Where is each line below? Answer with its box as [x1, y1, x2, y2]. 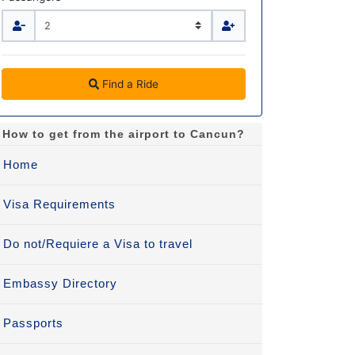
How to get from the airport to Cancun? [2, 128, 245, 141]
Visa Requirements [3, 197, 116, 212]
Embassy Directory [3, 277, 117, 291]
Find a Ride [102, 78, 159, 91]
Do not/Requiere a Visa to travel [3, 237, 193, 251]
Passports [3, 316, 63, 330]
